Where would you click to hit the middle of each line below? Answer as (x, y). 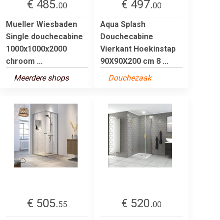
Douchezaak (130, 78)
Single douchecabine (44, 36)
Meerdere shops (41, 78)
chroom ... (24, 61)
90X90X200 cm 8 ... (134, 61)
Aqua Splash (123, 24)
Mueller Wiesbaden (41, 24)
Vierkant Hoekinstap (138, 49)
